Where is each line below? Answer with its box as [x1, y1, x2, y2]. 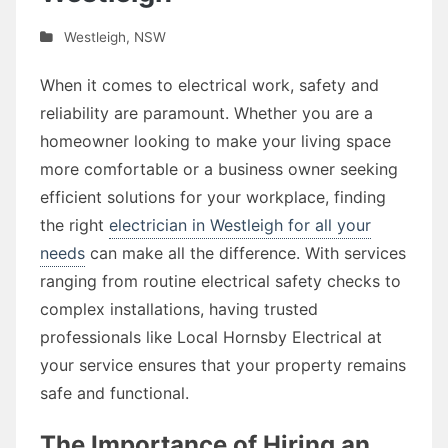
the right [40, 214, 109, 235]
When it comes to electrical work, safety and [40, 74, 379, 95]
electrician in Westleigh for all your [109, 214, 371, 235]
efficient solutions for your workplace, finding [40, 186, 386, 207]
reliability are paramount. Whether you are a [40, 102, 373, 123]
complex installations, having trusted [40, 298, 318, 319]
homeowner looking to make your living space [40, 130, 391, 151]
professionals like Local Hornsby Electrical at [40, 326, 382, 347]
